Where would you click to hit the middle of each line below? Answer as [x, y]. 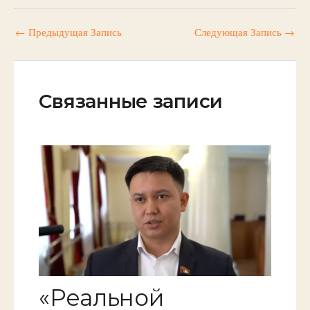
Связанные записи [131, 101]
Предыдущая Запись [74, 33]
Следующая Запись [239, 33]
